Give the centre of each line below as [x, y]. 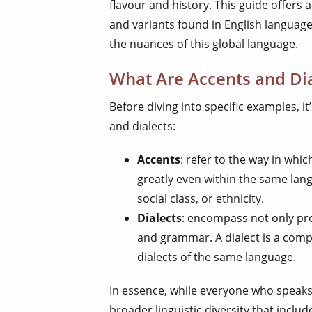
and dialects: [142, 126]
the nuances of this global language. [204, 44]
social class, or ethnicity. [201, 198]
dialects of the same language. [217, 257]
